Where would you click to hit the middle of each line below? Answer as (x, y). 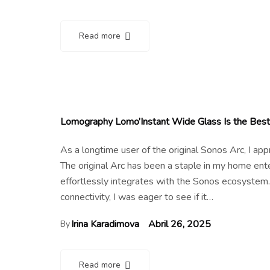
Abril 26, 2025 (180, 224)
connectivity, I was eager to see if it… (137, 197)
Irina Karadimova (105, 224)
